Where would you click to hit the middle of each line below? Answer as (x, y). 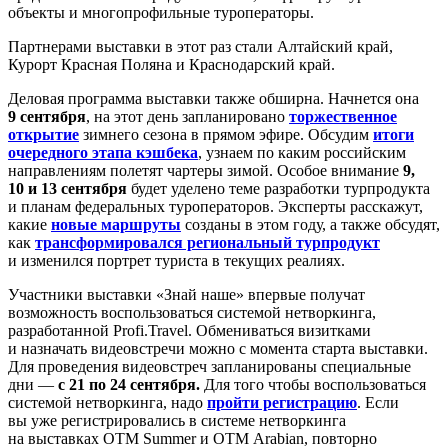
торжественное (343, 116)
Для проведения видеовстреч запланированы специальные (209, 366)
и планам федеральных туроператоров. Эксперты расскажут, (215, 206)
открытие (43, 134)
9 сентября (47, 116)
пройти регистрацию (282, 402)
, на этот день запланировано (187, 116)
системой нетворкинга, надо (107, 402)
